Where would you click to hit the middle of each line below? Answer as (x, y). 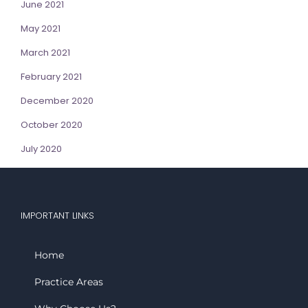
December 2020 (57, 101)
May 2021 (41, 29)
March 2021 (45, 53)
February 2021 (51, 77)
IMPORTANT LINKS (57, 216)
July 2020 (41, 149)
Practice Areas (69, 282)
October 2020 (52, 125)
